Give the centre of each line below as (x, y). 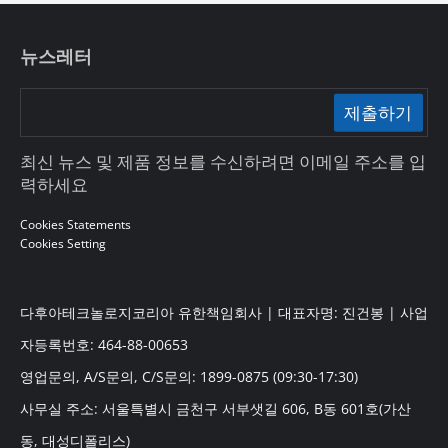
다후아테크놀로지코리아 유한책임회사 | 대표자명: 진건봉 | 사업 (223, 312)
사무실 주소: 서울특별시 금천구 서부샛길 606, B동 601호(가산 (215, 408)
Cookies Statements (75, 225)
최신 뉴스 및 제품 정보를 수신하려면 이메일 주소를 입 (222, 162)
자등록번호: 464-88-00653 (103, 344)
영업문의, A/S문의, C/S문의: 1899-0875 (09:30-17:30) (188, 376)
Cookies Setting (62, 244)
